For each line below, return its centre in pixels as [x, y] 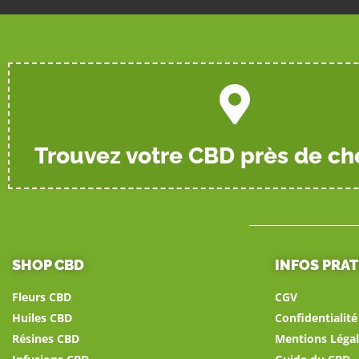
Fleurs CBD [42, 296]
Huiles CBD [42, 317]
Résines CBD [46, 338]
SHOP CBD [48, 264]
